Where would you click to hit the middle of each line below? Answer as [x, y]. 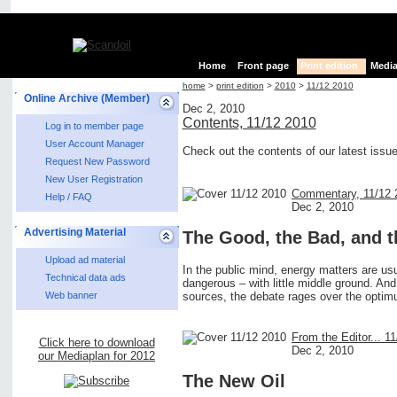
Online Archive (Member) [86, 98]
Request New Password [97, 161]
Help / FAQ [68, 197]
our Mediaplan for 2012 [97, 356]
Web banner [71, 295]
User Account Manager [94, 144]
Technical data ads [85, 277]
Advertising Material [74, 232]
